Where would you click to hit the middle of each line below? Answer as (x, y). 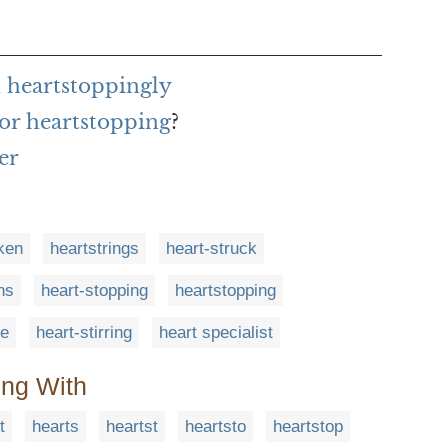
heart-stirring (84, 333)
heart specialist (216, 333)
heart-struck (211, 249)
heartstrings (94, 249)
